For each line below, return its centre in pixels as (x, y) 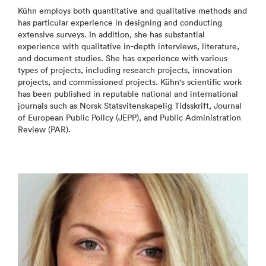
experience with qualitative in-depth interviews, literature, (129, 46)
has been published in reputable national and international (128, 94)
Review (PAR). (44, 129)
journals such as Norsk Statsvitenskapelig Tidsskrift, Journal (130, 106)
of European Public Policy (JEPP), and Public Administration (129, 118)
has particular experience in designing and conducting (120, 23)
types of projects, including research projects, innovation (125, 70)
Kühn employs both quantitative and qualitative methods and (132, 11)
